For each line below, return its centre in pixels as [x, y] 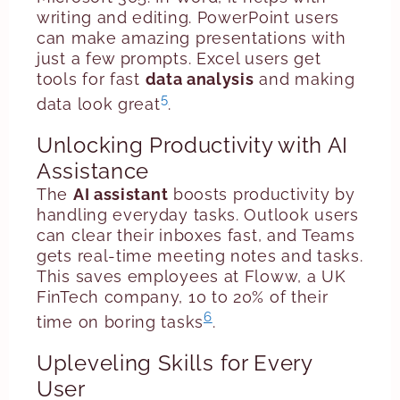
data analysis [200, 79]
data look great [99, 104]
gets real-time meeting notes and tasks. [200, 256]
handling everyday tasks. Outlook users [198, 215]
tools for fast [91, 79]
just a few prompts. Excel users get [179, 58]
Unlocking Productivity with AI [193, 145]
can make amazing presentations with [192, 38]
